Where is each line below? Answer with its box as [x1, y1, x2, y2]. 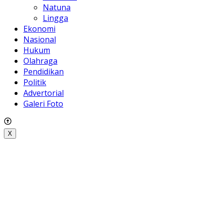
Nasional [23, 34, 56, 45]
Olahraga [23, 55, 57, 67]
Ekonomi [23, 23, 55, 35]
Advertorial [23, 88, 64, 99]
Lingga [43, 13, 68, 24]
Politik [23, 77, 46, 88]
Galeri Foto [23, 98, 63, 109]
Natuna [43, 2, 71, 13]
